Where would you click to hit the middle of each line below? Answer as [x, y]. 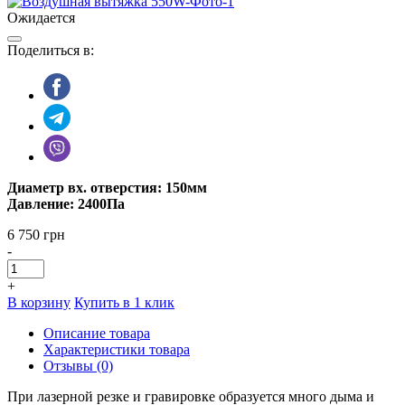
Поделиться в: [51, 51]
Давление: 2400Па [66, 204]
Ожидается [41, 18]
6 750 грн [36, 235]
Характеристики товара [117, 350]
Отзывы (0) [78, 366]
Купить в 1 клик [124, 303]
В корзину [39, 303]
